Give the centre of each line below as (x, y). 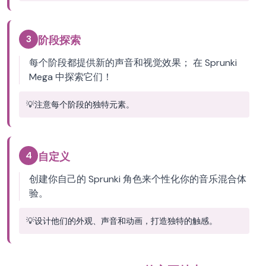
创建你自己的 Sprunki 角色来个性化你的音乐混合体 (138, 179)
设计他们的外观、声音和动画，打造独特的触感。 (126, 221)
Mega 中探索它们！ (71, 77)
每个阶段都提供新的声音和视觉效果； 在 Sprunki (133, 63)
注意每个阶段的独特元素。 (84, 104)
